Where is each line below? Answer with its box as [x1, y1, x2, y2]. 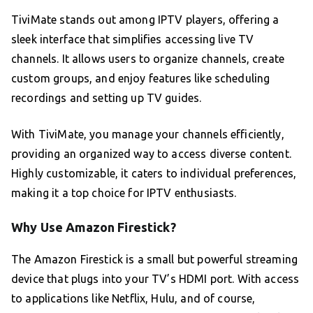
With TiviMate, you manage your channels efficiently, [11, 128, 284, 141]
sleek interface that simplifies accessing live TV [11, 33, 254, 46]
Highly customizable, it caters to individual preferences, [11, 167, 297, 180]
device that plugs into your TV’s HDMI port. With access [11, 272, 300, 286]
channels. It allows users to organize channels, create [11, 52, 285, 66]
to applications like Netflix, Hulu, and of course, [11, 292, 256, 305]
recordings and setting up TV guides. [11, 92, 202, 105]
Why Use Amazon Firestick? [11, 220, 176, 235]
